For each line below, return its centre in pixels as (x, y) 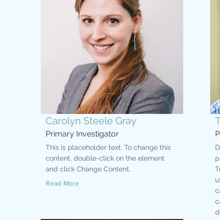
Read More (62, 183)
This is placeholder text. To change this (108, 147)
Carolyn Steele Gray (91, 121)
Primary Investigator (82, 134)
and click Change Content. (88, 169)
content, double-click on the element (105, 158)
